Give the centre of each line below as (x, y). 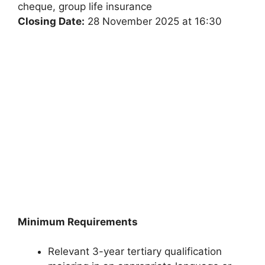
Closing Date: (51, 22)
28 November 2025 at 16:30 (153, 22)
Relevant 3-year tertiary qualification (135, 252)
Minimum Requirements (78, 222)
